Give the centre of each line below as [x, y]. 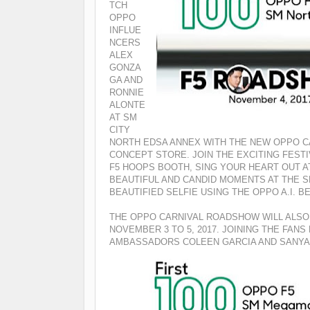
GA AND [126, 80]
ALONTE [127, 104]
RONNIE [127, 92]
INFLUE [125, 30]
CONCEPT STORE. [151, 154]
